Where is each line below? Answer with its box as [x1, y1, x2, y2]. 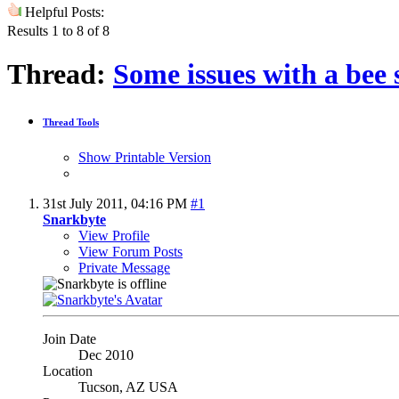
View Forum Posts [78, 243, 183, 259]
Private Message [78, 259, 170, 275]
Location [43, 362, 93, 379]
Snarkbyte [43, 211, 106, 227]
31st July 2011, [43, 195, 131, 211]
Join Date [43, 330, 96, 346]
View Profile [78, 227, 150, 243]
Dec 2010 [78, 346, 134, 362]
